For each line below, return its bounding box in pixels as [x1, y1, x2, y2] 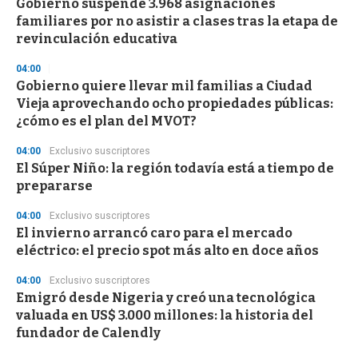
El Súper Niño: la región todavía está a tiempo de [16, 161, 334, 177]
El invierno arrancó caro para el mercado [16, 225, 292, 241]
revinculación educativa [16, 31, 177, 47]
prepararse [16, 178, 93, 194]
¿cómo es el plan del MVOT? [16, 113, 197, 129]
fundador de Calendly [16, 325, 161, 341]
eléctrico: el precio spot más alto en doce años [16, 243, 319, 259]
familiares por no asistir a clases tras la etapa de [16, 14, 338, 30]
